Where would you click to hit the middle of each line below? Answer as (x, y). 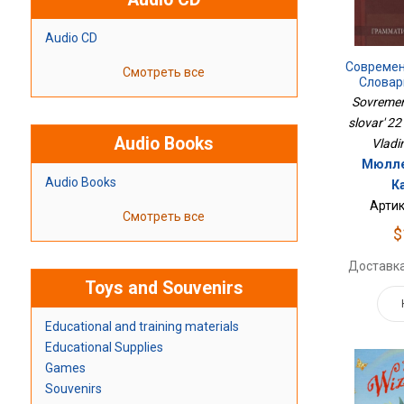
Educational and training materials (142, 327)
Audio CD (71, 38)
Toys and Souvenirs (164, 289)
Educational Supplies (104, 348)
